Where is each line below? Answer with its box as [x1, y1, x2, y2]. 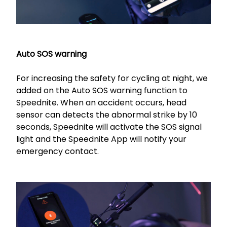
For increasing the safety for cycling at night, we [16, 72, 208, 85]
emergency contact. [16, 145, 99, 158]
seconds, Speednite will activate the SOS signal [16, 121, 202, 133]
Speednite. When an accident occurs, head [16, 97, 186, 109]
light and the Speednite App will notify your [16, 133, 186, 145]
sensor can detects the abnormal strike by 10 [16, 109, 197, 121]
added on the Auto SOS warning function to [16, 85, 187, 97]
